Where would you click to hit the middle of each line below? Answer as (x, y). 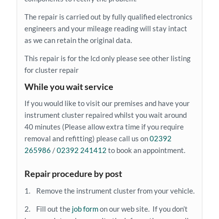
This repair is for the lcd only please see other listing (107, 58)
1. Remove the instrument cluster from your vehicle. (109, 191)
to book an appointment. (146, 150)
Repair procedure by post (73, 174)
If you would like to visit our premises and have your (107, 103)
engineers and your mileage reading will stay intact (106, 29)
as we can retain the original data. (78, 40)
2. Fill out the (47, 208)
